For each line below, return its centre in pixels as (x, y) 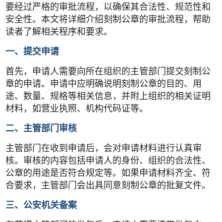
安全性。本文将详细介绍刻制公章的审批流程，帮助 (108, 20)
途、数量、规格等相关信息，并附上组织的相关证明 (108, 96)
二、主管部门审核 (41, 129)
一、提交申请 (32, 52)
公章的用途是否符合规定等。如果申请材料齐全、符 (108, 173)
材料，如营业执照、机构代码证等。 (77, 109)
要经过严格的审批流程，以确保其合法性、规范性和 (108, 7)
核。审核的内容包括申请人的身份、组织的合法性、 (108, 161)
